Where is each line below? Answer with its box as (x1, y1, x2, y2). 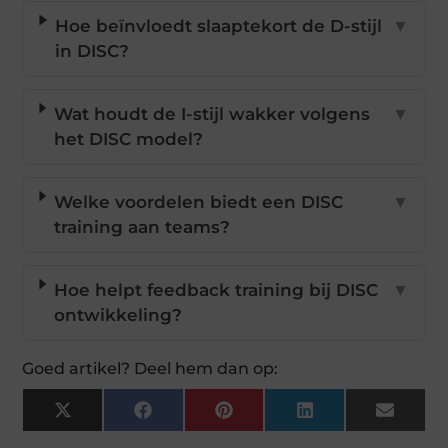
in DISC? (55, 41, 130, 62)
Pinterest (231, 407, 313, 428)
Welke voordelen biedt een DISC (54, 192, 344, 213)
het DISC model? (54, 129, 204, 150)
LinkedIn (312, 407, 391, 428)
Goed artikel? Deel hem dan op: (22, 359, 279, 379)
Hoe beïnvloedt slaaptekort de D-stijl (55, 16, 383, 37)
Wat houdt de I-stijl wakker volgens (54, 104, 371, 125)
